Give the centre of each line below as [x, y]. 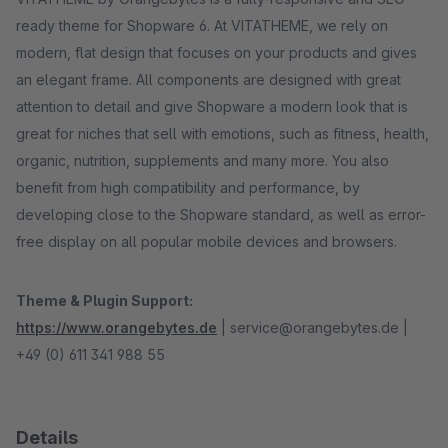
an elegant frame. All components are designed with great [208, 79]
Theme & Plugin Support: [104, 300]
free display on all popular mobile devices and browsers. [206, 241]
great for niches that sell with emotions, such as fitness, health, [222, 133]
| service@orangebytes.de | [312, 327]
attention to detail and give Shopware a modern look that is [212, 106]
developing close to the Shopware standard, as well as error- [221, 214]
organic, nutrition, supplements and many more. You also [202, 160]
